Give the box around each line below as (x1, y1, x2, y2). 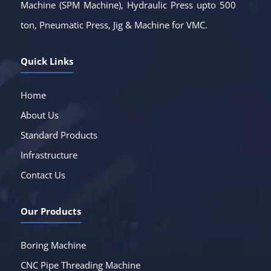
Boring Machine (20, 239, 86, 251)
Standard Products (20, 129, 97, 141)
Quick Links (20, 55, 73, 67)
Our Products (20, 205, 81, 217)
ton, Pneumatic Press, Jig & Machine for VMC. (20, 19, 207, 31)
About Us (20, 109, 59, 121)
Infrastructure (20, 149, 77, 161)
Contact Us (20, 169, 65, 181)
